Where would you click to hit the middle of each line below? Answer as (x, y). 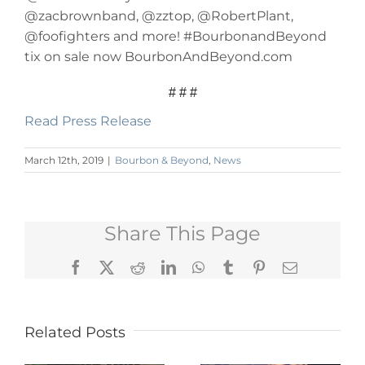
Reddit (163, 267)
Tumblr (256, 267)
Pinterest (291, 267)
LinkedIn (202, 267)
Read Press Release (88, 121)
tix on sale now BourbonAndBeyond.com (158, 57)
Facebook (110, 267)
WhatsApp (235, 267)
